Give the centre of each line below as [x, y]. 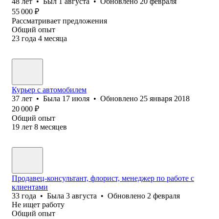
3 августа [81, 196]
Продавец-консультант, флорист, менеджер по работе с [103, 178]
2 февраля [164, 196]
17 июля [76, 98]
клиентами [30, 187]
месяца [55, 38]
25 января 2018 [165, 98]
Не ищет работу [38, 204]
